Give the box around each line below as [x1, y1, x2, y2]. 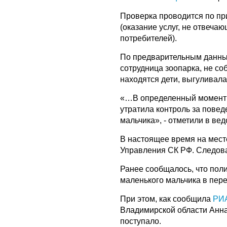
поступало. [120, 217, 162, 226]
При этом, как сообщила [120, 195, 211, 204]
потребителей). [120, 34, 177, 43]
